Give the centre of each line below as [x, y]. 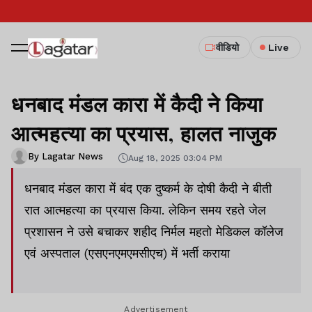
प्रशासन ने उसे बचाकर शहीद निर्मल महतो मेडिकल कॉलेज [154, 232]
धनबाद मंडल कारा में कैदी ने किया [138, 104]
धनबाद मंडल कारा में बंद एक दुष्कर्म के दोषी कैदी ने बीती [148, 188]
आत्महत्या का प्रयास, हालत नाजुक [144, 133]
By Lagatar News [65, 156]
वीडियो [227, 47]
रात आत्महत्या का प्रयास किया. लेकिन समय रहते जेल [145, 210]
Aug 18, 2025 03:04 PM [175, 158]
